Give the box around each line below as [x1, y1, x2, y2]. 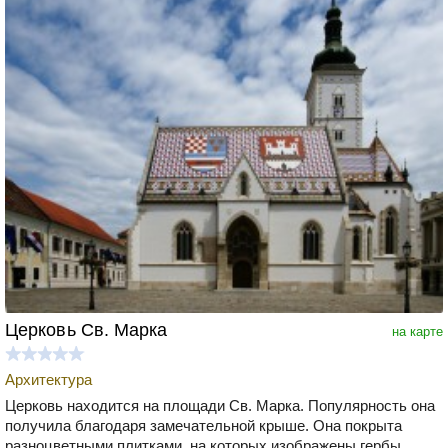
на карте [392, 323, 443, 339]
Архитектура [5, 370, 92, 388]
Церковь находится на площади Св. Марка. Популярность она [5, 396, 435, 414]
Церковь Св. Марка [5, 319, 168, 340]
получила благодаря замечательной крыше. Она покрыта [5, 416, 402, 434]
